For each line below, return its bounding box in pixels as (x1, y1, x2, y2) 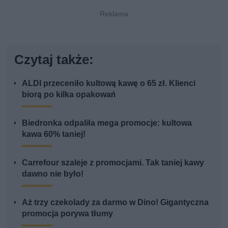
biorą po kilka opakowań (22, 89, 116, 99)
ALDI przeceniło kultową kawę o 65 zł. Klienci (22, 78, 196, 88)
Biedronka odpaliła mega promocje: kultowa (22, 118, 192, 128)
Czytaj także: (14, 51, 94, 67)
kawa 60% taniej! (22, 129, 86, 139)
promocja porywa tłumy (22, 208, 113, 218)
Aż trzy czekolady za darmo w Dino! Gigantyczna (22, 197, 209, 207)
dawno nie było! (22, 168, 84, 179)
